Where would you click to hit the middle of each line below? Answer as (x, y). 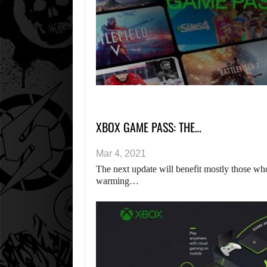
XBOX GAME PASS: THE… (149, 127)
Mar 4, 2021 (121, 154)
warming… (117, 181)
